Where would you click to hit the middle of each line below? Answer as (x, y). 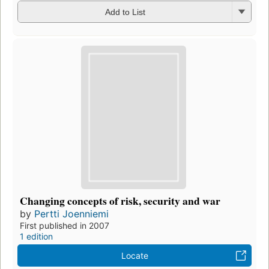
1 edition (36, 237)
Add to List (125, 12)
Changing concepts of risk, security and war (120, 201)
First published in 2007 (65, 226)
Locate (134, 256)
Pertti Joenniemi (71, 214)
